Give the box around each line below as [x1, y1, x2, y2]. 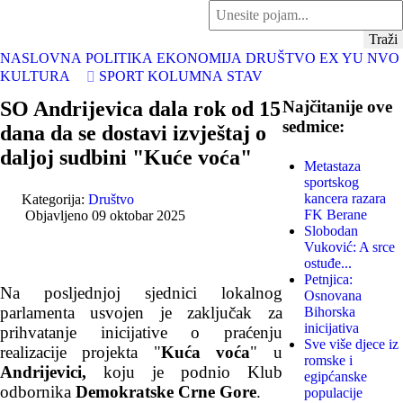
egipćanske [303, 368, 367, 384]
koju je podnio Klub [86, 362, 282, 381]
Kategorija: [22, 191, 88, 207]
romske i [303, 352, 353, 368]
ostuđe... [303, 255, 352, 271]
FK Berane [303, 206, 367, 222]
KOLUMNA [148, 67, 223, 84]
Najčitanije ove [282, 96, 392, 116]
